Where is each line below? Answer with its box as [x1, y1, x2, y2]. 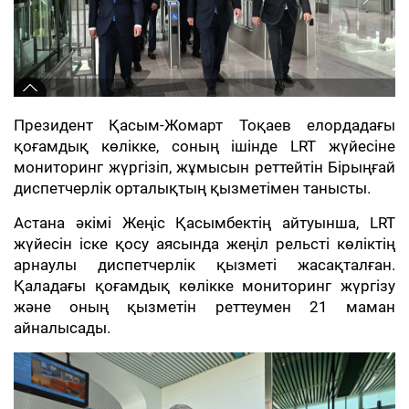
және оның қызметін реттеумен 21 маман [14, 298, 395, 316]
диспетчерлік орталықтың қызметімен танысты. [14, 179, 371, 197]
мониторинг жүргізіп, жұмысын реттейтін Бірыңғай [14, 158, 395, 176]
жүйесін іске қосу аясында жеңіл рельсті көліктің [14, 235, 395, 253]
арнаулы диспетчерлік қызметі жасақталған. [14, 256, 395, 274]
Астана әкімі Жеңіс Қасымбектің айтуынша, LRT [14, 214, 395, 232]
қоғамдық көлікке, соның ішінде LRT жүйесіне [14, 137, 395, 155]
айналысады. [14, 319, 110, 337]
